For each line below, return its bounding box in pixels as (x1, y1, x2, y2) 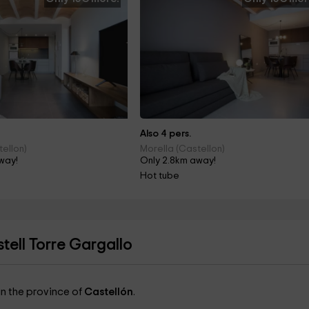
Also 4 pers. (140, 129, 192, 139)
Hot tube (140, 171, 180, 181)
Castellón (83, 287, 133, 297)
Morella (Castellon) (140, 144, 226, 154)
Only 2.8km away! (140, 156, 217, 166)
